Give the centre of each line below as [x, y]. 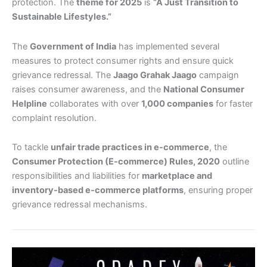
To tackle [31, 148]
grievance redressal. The [63, 75]
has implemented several [168, 46]
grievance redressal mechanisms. [80, 205]
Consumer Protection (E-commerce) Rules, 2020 [116, 162]
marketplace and [177, 176]
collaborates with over [94, 103]
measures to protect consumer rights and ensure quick [123, 60]
